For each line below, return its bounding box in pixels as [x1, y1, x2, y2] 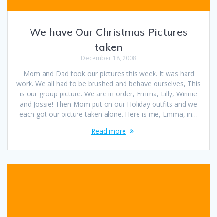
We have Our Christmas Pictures [30, 26, 187, 39]
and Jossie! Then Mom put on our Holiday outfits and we [20, 99, 197, 109]
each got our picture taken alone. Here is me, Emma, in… [19, 109, 198, 119]
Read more [91, 126, 126, 136]
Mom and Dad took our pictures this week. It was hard [23, 69, 194, 78]
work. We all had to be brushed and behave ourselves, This [16, 79, 201, 89]
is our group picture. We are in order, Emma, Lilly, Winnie [20, 89, 197, 99]
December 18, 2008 [81, 54, 136, 62]
